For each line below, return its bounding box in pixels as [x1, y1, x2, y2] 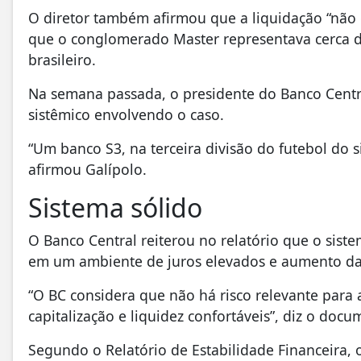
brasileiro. [28, 50, 96, 70]
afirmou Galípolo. [28, 160, 147, 180]
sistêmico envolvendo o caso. [28, 105, 224, 125]
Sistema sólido [28, 190, 202, 226]
